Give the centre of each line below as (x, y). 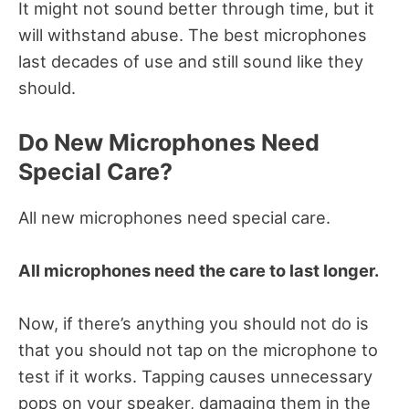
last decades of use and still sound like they (191, 61)
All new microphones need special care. (177, 218)
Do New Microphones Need (169, 143)
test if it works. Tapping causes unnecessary (195, 377)
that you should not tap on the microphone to (198, 350)
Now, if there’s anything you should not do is (194, 324)
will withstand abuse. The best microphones (193, 34)
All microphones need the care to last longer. (200, 271)
